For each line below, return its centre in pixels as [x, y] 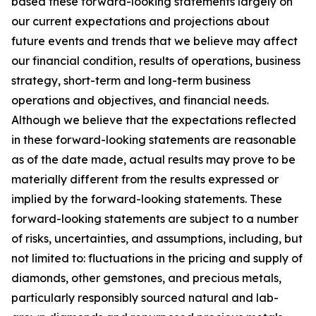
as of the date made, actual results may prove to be [153, 159]
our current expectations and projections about [140, 21]
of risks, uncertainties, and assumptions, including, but [157, 238]
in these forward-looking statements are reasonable [154, 139]
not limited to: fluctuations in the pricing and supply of [157, 258]
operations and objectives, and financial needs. [140, 100]
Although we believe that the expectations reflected [154, 120]
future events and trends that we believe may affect [154, 41]
